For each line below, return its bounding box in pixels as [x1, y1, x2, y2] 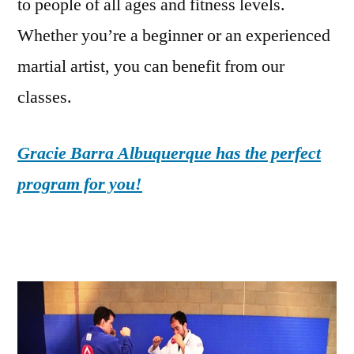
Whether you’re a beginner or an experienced [17, 24, 330, 47]
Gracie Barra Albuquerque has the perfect [17, 141, 321, 164]
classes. [17, 85, 72, 108]
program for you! [17, 172, 142, 195]
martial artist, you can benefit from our [17, 55, 284, 77]
